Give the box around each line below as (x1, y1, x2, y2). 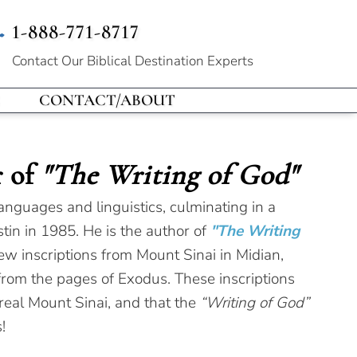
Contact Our (12, 52, 88, 70)
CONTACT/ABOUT (38, 91, 175, 110)
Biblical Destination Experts (87, 52, 254, 70)
